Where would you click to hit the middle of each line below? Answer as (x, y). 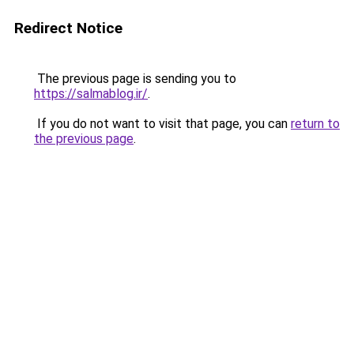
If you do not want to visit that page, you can (162, 124)
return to (315, 124)
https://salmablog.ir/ (91, 94)
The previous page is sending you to (135, 79)
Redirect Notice (68, 28)
